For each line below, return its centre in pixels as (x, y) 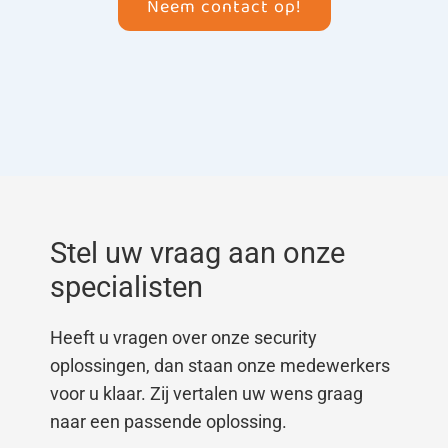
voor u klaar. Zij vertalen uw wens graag (206, 393)
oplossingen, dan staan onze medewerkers (220, 365)
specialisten (126, 286)
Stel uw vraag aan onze (197, 252)
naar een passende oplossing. (170, 421)
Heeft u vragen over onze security (183, 337)
